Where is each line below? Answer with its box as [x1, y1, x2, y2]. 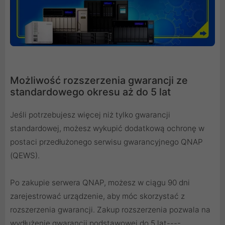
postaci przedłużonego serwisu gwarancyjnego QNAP [10, 137, 203, 147]
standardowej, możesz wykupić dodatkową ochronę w [10, 124, 204, 133]
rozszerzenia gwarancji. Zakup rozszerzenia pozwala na [10, 205, 210, 214]
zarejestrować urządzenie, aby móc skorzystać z [10, 191, 185, 201]
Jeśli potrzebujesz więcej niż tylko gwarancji [10, 110, 170, 120]
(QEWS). [10, 151, 40, 160]
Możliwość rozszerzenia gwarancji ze [10, 74, 188, 86]
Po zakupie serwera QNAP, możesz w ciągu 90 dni [10, 178, 190, 187]
